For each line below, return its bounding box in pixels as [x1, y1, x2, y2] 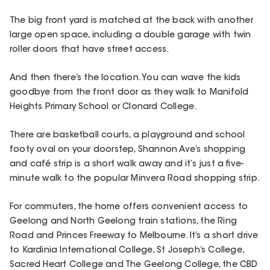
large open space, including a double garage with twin [10, 31, 251, 40]
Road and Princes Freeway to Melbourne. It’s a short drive [10, 232, 259, 241]
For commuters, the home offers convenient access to [10, 203, 248, 212]
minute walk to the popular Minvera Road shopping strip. [10, 175, 260, 184]
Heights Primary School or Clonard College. [10, 103, 197, 112]
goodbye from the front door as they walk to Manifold [10, 89, 249, 98]
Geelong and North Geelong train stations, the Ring [10, 218, 237, 227]
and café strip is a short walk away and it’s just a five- [10, 160, 244, 169]
